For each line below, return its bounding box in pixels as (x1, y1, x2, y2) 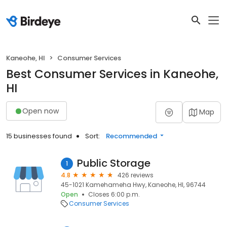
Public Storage (77, 156, 150, 170)
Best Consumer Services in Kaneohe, (6, 66, 218, 82)
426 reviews (118, 171, 154, 179)
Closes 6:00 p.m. (88, 190, 140, 199)
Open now (22, 105, 59, 116)
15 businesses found (6, 131, 72, 141)
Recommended (106, 131, 157, 141)
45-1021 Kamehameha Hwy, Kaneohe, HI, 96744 (61, 180, 206, 189)
